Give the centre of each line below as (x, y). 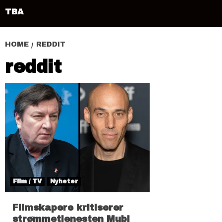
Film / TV (27, 181)
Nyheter (64, 181)
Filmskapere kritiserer (68, 207)
